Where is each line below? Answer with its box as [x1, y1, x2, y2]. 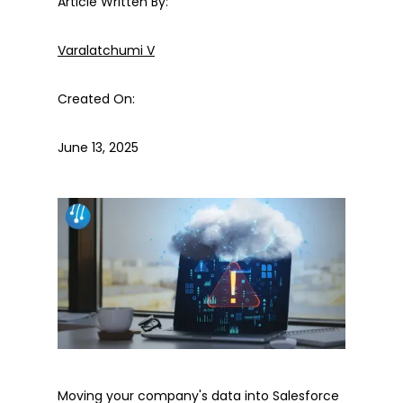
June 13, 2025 [58, 138, 139, 157]
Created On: [58, 89, 135, 108]
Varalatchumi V [58, 40, 155, 59]
